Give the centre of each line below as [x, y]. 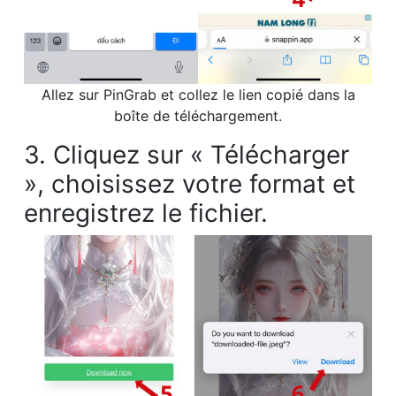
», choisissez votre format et [190, 184]
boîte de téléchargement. [198, 116]
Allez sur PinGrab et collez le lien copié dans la [198, 95]
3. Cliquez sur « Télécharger [187, 155]
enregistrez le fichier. [146, 213]
